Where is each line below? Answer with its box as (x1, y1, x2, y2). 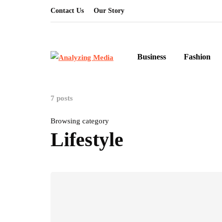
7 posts (51, 94, 73, 102)
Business (137, 53, 166, 61)
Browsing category (51, 117, 109, 125)
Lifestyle (51, 128, 123, 151)
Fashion (184, 53, 211, 61)
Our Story (94, 7, 124, 14)
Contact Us (51, 7, 84, 14)
